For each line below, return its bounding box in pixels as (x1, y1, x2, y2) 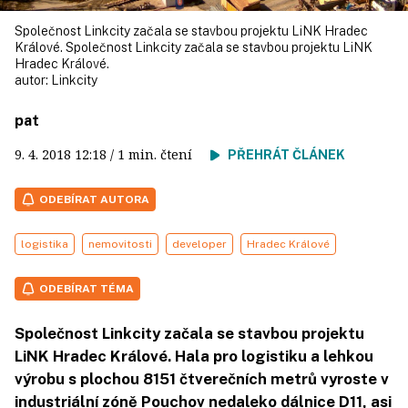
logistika (21, 238, 68, 250)
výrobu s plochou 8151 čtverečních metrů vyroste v (15, 370, 389, 388)
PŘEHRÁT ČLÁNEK (228, 148, 345, 162)
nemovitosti (88, 238, 152, 250)
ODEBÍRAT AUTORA (39, 193, 149, 206)
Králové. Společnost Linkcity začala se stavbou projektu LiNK (15, 40, 372, 55)
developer (172, 238, 227, 250)
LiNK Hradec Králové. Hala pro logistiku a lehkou (15, 347, 373, 365)
